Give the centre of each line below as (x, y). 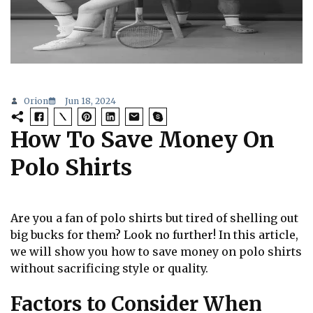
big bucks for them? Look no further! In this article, (154, 235)
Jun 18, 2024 (90, 101)
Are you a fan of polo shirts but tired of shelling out (154, 218)
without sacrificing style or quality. (109, 269)
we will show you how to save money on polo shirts (156, 252)
